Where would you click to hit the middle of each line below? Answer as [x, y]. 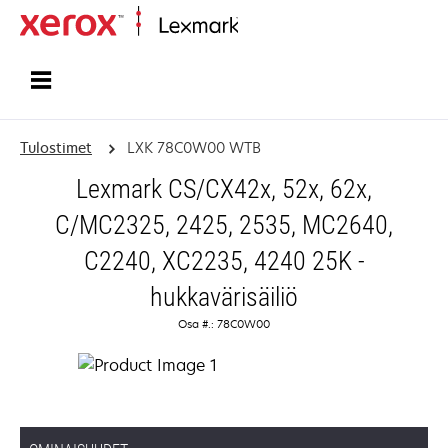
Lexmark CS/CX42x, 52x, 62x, [224, 189]
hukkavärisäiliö [224, 297]
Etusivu [258, 26]
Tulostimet [56, 147]
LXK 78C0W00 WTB [193, 147]
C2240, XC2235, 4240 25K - [224, 261]
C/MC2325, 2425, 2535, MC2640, [224, 225]
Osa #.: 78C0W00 [224, 323]
